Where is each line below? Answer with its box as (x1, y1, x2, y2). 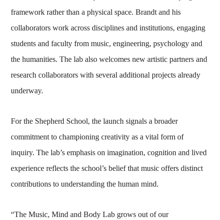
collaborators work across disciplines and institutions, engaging (11, 23, 206, 32)
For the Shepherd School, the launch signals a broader (11, 116, 178, 125)
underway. (11, 86, 44, 95)
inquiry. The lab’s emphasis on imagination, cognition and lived (11, 148, 207, 157)
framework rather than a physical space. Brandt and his (11, 7, 181, 16)
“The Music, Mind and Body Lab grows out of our (11, 210, 169, 219)
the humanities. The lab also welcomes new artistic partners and (11, 55, 208, 63)
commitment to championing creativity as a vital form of (11, 132, 184, 141)
